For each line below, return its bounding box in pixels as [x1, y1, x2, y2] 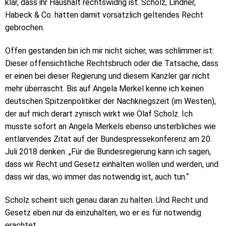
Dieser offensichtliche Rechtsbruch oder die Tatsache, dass [5, 59, 218, 69]
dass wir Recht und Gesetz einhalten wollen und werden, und [5, 159, 218, 169]
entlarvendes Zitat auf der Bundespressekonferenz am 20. [5, 134, 212, 144]
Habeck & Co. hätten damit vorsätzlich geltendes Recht [5, 10, 203, 20]
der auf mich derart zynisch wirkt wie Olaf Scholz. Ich [5, 109, 193, 119]
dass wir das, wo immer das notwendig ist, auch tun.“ [5, 172, 189, 182]
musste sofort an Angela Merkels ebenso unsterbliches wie [5, 122, 216, 132]
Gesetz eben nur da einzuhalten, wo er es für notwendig [5, 207, 201, 217]
